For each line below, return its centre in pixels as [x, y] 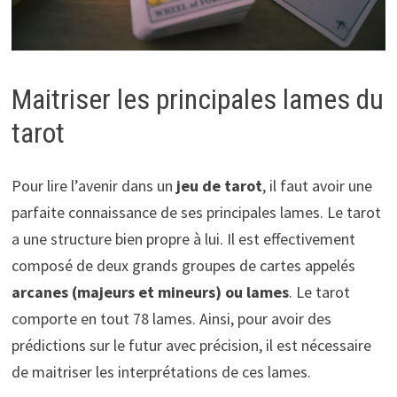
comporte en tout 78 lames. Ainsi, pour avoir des [171, 319]
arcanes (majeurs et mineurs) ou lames [150, 292]
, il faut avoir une [317, 186]
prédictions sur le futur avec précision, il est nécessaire [191, 346]
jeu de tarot [219, 186]
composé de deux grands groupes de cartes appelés [183, 266]
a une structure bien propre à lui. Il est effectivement [183, 239]
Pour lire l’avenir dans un [93, 186]
